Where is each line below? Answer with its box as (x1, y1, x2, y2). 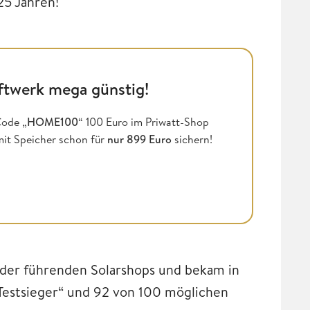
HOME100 (27, 113, 78, 129)
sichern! (172, 131, 212, 147)
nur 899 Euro (107, 131, 172, 147)
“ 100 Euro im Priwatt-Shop (78, 113, 209, 129)
